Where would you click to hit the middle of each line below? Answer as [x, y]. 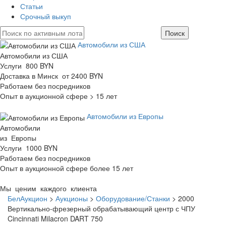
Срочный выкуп [46, 16]
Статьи [32, 6]
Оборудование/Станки [133, 198]
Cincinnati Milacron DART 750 [55, 218]
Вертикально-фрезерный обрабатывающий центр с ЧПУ [101, 208]
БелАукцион [27, 198]
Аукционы [72, 198]
